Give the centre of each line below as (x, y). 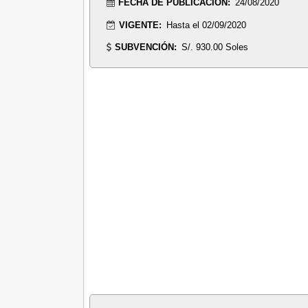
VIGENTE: (140, 25)
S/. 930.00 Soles (214, 47)
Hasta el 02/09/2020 (206, 25)
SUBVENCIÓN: (145, 47)
